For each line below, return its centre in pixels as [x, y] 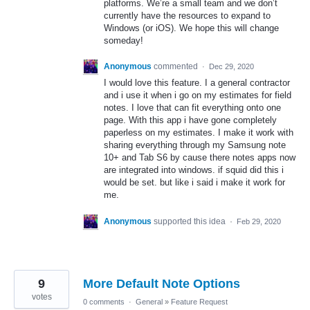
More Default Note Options [162, 283]
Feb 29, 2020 [259, 221]
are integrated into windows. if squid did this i [194, 170]
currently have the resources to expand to [187, 16]
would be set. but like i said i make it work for [194, 183]
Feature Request [199, 301]
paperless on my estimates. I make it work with [199, 133]
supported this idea [191, 221]
